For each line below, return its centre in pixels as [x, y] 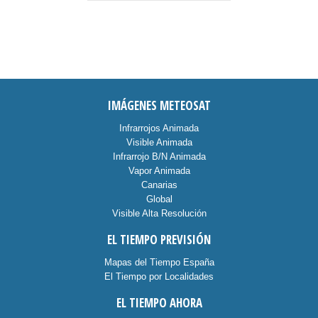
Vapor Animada [159, 171]
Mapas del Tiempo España [159, 262]
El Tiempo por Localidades [159, 276]
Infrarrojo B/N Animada [159, 157]
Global [159, 199]
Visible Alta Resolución [159, 213]
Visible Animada [159, 142]
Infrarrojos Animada [159, 128]
